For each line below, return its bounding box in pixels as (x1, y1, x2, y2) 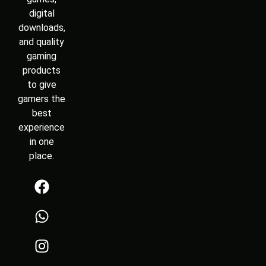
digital (28, 7, 55, 19)
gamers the (18, 93, 66, 104)
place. (29, 150, 55, 161)
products (23, 64, 61, 76)
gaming (27, 50, 57, 62)
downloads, (18, 21, 65, 33)
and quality (19, 36, 65, 47)
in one (29, 135, 54, 147)
